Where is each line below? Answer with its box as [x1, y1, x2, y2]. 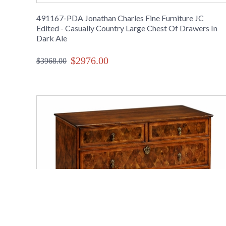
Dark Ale [36, 33, 67, 43]
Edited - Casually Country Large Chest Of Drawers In [36, 23, 217, 33]
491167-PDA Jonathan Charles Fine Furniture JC [36, 13, 204, 23]
